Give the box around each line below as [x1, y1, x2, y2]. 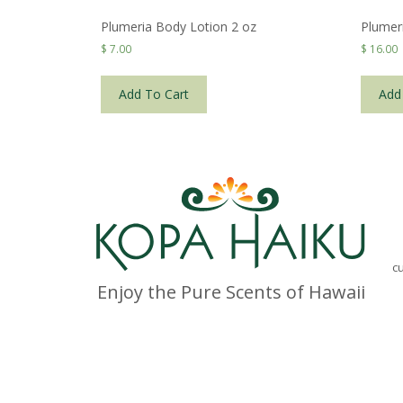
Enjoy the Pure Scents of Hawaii [96, 280, 365, 305]
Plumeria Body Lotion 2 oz [101, 18, 256, 36]
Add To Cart [119, 85, 189, 103]
